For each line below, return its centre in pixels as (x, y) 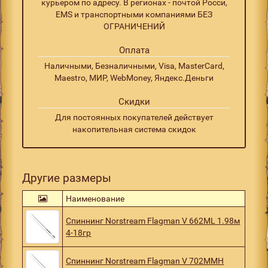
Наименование (95, 198)
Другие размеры (67, 178)
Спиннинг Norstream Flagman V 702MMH (145, 261)
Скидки (134, 101)
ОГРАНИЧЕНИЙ (134, 26)
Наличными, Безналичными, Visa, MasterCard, (134, 66)
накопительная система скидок (134, 129)
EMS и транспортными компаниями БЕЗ (134, 14)
